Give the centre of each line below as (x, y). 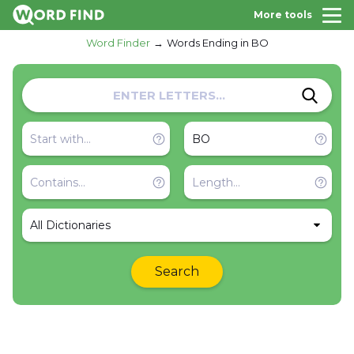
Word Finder (118, 43)
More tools (283, 15)
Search (177, 271)
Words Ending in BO (217, 43)
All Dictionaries (70, 225)
